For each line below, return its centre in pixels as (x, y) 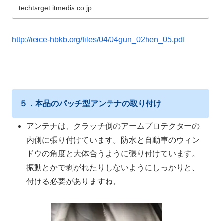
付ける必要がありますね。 (74, 181)
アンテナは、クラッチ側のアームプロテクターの (113, 126)
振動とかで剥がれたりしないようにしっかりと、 (113, 167)
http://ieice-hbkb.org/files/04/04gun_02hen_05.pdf (98, 40)
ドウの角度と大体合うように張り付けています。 (113, 153)
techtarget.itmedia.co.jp (55, 8)
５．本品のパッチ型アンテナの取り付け (90, 103)
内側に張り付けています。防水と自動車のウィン (113, 140)
